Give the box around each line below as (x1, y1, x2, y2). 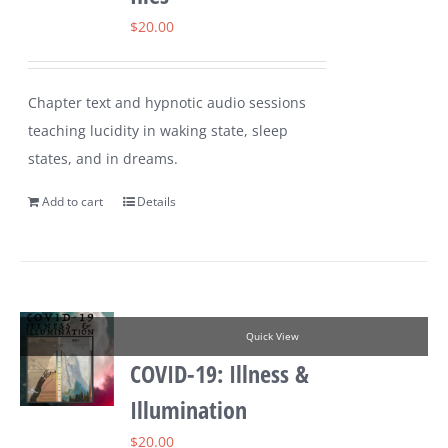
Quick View (245, 330, 299, 344)
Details (137, 193, 177, 211)
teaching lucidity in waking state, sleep (28, 121, 289, 141)
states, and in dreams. (28, 149, 179, 169)
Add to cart (42, 193, 104, 211)
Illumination (130, 393, 248, 427)
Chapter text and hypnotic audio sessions (28, 93, 307, 113)
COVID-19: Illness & (130, 357, 310, 391)
